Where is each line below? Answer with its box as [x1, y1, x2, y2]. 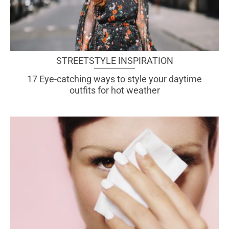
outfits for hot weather [69, 85, 160, 96]
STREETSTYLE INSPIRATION [56, 55, 173, 66]
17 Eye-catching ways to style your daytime [27, 74, 202, 85]
